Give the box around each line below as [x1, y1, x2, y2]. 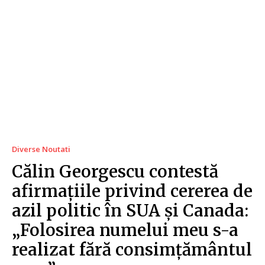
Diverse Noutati [12, 143, 70, 154]
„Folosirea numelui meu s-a [12, 219, 238, 241]
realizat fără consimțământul [12, 238, 252, 260]
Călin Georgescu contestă [12, 160, 218, 182]
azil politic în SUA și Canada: [12, 199, 248, 221]
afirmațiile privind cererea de [12, 180, 253, 202]
